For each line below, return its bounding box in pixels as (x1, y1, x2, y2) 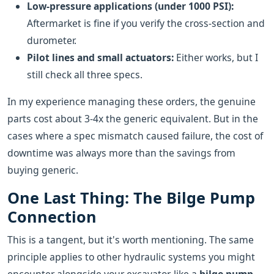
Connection (7, 206, 97, 227)
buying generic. (7, 163, 78, 177)
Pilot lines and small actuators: (27, 51, 174, 64)
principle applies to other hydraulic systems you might (7, 250, 255, 264)
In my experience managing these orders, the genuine (7, 95, 256, 108)
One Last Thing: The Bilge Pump (7, 187, 255, 208)
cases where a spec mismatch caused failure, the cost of (7, 129, 263, 143)
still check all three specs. (27, 68, 143, 81)
